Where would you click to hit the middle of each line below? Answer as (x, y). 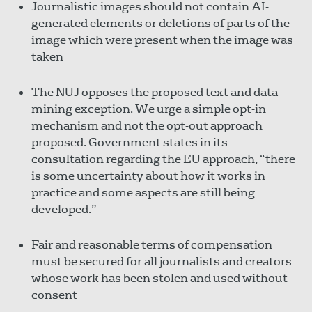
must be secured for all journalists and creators (162, 261)
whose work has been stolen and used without (159, 278)
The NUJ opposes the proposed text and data (155, 92)
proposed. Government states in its (131, 142)
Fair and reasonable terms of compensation (152, 244)
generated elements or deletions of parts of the (161, 23)
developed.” (65, 209)
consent (54, 295)
